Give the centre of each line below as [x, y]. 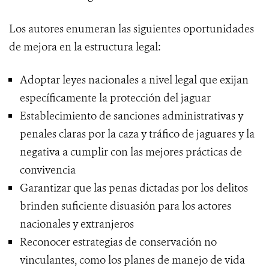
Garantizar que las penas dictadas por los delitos [134, 188]
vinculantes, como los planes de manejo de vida [132, 260]
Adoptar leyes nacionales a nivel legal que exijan [134, 80]
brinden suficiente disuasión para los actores [125, 206]
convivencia [48, 170]
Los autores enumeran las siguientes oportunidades [131, 29]
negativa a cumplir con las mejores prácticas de [131, 152]
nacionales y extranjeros [77, 224]
